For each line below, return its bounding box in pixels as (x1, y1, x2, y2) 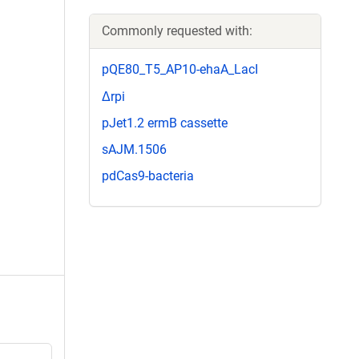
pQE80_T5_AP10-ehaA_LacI (102, 62, 258, 78)
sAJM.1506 (102, 141, 167, 157)
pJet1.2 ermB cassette (102, 115, 228, 131)
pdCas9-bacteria (102, 168, 194, 184)
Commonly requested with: (102, 23, 252, 39)
